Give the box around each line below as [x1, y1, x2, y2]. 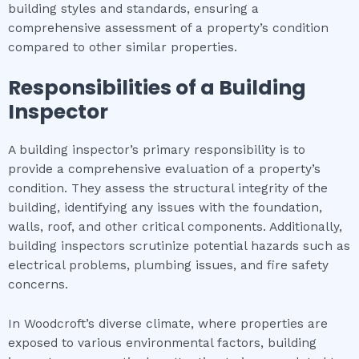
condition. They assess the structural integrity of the [8, 181, 328, 196]
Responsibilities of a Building [8, 74, 306, 103]
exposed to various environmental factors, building [8, 336, 317, 351]
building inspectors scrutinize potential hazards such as [8, 239, 350, 254]
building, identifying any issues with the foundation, [8, 200, 322, 216]
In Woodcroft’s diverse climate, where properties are [8, 317, 328, 332]
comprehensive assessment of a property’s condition [8, 20, 329, 35]
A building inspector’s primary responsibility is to [8, 143, 305, 158]
